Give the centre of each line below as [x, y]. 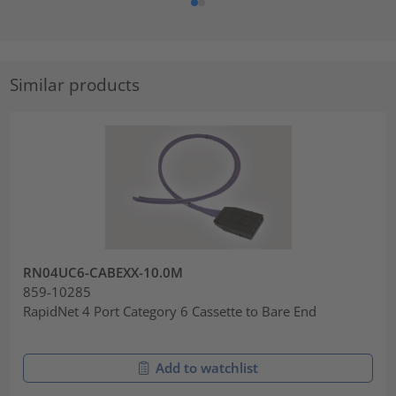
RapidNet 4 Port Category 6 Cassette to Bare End [170, 312]
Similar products [75, 85]
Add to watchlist [207, 368]
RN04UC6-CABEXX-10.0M [103, 273]
